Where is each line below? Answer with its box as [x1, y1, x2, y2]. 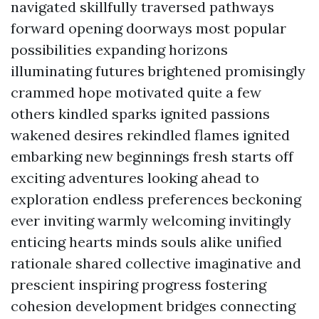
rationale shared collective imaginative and [11, 254, 301, 272]
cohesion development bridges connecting [11, 297, 296, 315]
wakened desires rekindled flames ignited [11, 126, 290, 144]
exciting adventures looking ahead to [11, 169, 259, 187]
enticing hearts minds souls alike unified [11, 233, 282, 251]
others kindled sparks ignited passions [11, 105, 270, 122]
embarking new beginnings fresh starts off [11, 147, 293, 165]
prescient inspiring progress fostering [11, 276, 266, 293]
